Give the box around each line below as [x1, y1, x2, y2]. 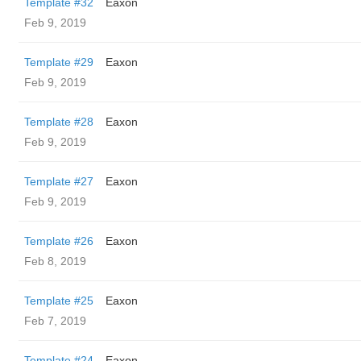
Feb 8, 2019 [24, 255, 86, 268]
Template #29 [24, 56, 93, 68]
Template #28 [24, 115, 93, 128]
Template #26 [24, 234, 93, 247]
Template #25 [24, 294, 93, 307]
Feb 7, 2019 [24, 314, 86, 327]
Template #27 [24, 175, 93, 188]
